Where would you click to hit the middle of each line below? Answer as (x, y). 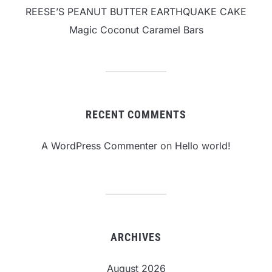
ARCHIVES (136, 237)
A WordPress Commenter (99, 146)
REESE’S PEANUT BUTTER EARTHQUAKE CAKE (136, 12)
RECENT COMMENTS (136, 115)
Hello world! (203, 146)
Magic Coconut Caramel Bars (136, 30)
